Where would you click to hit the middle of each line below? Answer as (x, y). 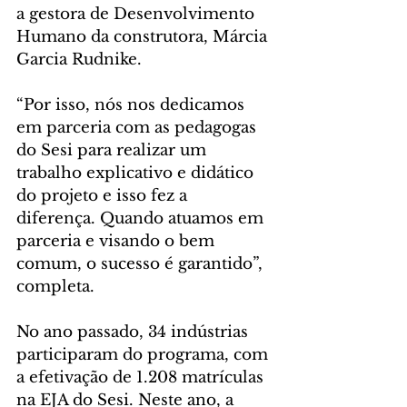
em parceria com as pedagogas (139, 128)
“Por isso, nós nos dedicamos (133, 105)
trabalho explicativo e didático (137, 174)
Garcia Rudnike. (81, 60)
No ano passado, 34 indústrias (134, 333)
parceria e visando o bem (118, 242)
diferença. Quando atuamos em (142, 219)
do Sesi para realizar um (114, 151)
